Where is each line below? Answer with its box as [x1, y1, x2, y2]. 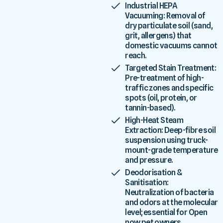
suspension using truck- [125, 135, 208, 145]
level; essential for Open [125, 207, 208, 217]
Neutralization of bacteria [125, 187, 214, 197]
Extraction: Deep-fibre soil [125, 125, 216, 135]
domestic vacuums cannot [125, 40, 218, 50]
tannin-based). [125, 103, 175, 112]
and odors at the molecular [125, 197, 218, 207]
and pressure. [125, 155, 173, 165]
